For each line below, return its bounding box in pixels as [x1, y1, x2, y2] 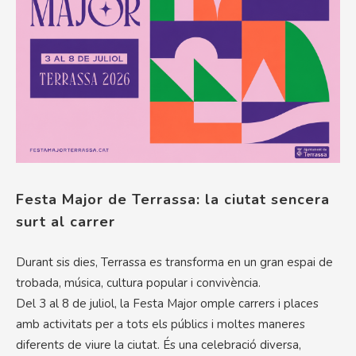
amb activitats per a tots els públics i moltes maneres [16, 316, 305, 332]
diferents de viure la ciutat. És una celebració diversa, [16, 337, 301, 353]
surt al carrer [16, 212, 115, 231]
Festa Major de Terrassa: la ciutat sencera [16, 190, 330, 209]
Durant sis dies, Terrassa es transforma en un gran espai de [16, 254, 333, 270]
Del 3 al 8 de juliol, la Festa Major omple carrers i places [16, 296, 319, 311]
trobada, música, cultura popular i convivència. [16, 275, 261, 291]
